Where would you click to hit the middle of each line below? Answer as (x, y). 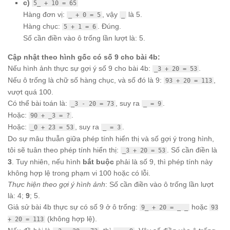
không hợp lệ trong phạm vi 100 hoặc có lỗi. (79, 173)
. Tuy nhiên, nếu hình (47, 161)
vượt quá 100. (31, 92)
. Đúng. (109, 26)
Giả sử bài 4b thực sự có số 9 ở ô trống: (74, 207)
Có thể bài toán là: (39, 103)
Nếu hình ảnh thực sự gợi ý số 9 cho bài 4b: (80, 68)
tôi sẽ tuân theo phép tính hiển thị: (64, 150)
